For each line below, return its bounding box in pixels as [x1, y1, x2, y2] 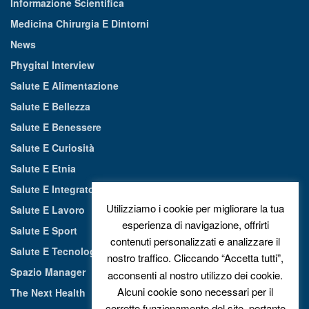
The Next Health [10, 286, 86, 300]
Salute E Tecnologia [10, 244, 104, 259]
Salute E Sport [10, 223, 77, 238]
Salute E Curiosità [10, 141, 94, 155]
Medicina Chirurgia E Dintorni [10, 17, 149, 31]
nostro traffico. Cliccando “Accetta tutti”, [107, 250, 283, 266]
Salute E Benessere [10, 120, 101, 134]
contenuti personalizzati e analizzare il [110, 234, 280, 249]
